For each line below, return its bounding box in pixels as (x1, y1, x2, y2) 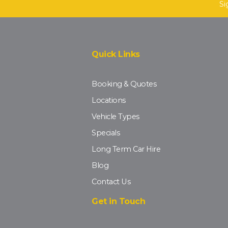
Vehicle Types (92, 112, 139, 122)
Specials (92, 128, 120, 138)
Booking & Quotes (92, 79, 156, 89)
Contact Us (92, 177, 130, 187)
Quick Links (92, 49, 140, 60)
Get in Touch (92, 196, 145, 207)
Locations (92, 96, 126, 105)
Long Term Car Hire (92, 145, 160, 154)
